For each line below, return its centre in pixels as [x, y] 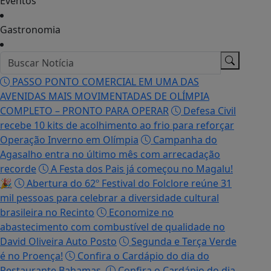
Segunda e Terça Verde [183, 242]
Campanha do [184, 140]
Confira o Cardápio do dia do [142, 256]
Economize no [140, 213]
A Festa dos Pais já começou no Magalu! [141, 169]
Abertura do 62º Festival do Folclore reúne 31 [128, 184]
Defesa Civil [208, 111]
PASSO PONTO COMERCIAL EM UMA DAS [104, 82]
